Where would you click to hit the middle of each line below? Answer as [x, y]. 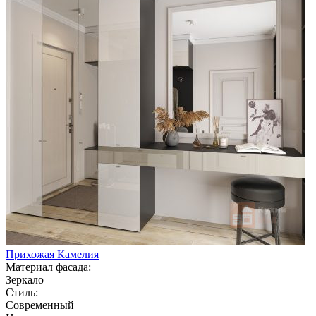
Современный [40, 305]
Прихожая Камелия [52, 254]
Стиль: [22, 292]
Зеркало [25, 279]
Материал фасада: [48, 267]
